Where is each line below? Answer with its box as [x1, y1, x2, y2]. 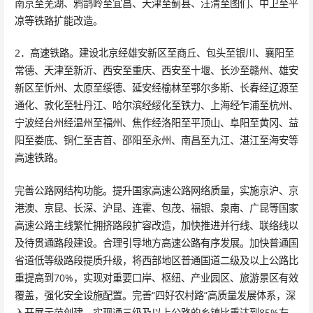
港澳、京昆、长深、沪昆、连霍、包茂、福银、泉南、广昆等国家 [14, 201, 298, 215]
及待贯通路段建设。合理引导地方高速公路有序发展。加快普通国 [14, 236, 298, 250]
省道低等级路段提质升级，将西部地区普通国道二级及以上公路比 [14, 254, 298, 268]
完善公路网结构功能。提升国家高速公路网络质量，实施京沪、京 [14, 184, 298, 198]
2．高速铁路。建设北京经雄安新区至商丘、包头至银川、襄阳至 [14, 46, 294, 60]
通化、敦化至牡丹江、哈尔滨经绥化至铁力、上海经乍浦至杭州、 [14, 99, 298, 112]
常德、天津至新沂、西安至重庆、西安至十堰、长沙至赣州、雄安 [14, 64, 298, 78]
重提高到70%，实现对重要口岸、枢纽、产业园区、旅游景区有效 [14, 271, 298, 285]
